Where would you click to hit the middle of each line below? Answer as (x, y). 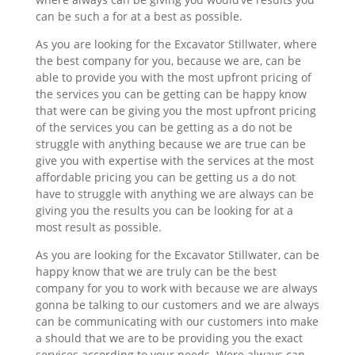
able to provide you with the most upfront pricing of (173, 77)
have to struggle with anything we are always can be (174, 193)
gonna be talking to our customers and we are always (177, 304)
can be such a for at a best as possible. (139, 16)
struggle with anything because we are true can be (170, 143)
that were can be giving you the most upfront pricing (176, 110)
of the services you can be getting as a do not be (164, 127)
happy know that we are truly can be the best (156, 271)
